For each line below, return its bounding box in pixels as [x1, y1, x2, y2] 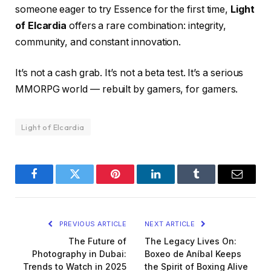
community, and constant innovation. [15, 36, 181, 48]
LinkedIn [155, 177, 195, 189]
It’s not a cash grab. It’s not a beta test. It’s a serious [15, 67, 244, 79]
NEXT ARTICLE [145, 220, 197, 229]
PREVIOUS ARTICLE [57, 220, 126, 229]
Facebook [33, 177, 76, 189]
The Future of [68, 236, 126, 247]
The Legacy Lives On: [145, 236, 237, 247]
